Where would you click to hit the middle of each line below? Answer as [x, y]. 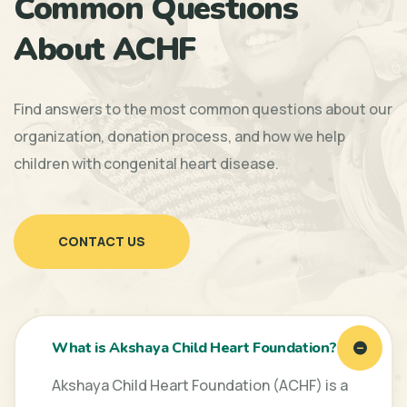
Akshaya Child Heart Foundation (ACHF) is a [200, 385]
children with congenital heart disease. [146, 163]
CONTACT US [102, 241]
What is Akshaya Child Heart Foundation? [194, 347]
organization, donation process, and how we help [179, 136]
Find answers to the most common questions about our [203, 109]
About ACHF [105, 49]
